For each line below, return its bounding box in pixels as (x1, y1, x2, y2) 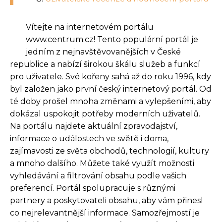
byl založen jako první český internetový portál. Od (10, 84, 212, 94)
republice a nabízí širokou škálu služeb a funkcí (10, 59, 200, 69)
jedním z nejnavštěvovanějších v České (26, 47, 181, 56)
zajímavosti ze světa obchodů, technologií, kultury (10, 146, 209, 156)
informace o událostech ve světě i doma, (10, 133, 168, 143)
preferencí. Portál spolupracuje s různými (10, 183, 175, 193)
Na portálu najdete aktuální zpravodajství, (10, 121, 177, 131)
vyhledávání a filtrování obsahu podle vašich (10, 170, 186, 180)
